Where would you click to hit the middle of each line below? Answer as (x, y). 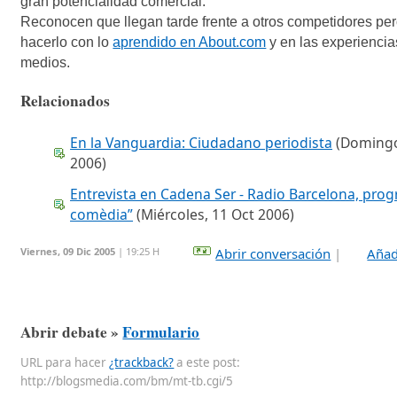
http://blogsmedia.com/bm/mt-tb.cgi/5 (127, 381)
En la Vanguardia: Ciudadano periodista (202, 142)
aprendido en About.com (190, 43)
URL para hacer (65, 363)
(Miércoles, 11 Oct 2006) (214, 214)
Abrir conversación (273, 253)
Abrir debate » (72, 332)
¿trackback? (142, 363)
